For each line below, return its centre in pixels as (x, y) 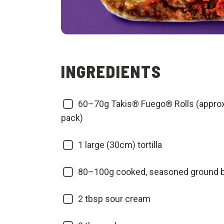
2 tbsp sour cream (114, 199)
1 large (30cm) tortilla (120, 145)
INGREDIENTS (111, 71)
